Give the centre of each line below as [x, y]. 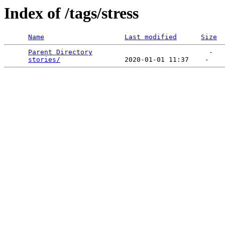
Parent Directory [60, 52]
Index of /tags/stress [71, 13]
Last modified [151, 37]
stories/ [44, 60]
